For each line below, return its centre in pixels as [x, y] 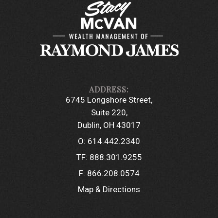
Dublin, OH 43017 [109, 125]
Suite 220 [108, 112]
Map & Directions [109, 189]
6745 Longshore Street [108, 100]
